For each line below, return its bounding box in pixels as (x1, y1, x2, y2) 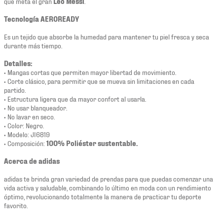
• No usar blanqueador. (4, 103, 67, 112)
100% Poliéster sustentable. (46, 139, 138, 147)
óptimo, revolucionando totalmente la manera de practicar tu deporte (4, 192, 201, 201)
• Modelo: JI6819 (4, 130, 50, 139)
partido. (4, 85, 26, 94)
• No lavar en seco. (4, 112, 55, 121)
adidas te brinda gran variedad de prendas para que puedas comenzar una (4, 174, 213, 183)
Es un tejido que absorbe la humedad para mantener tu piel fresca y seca (4, 32, 209, 41)
